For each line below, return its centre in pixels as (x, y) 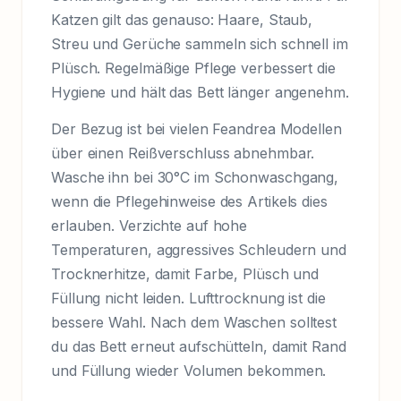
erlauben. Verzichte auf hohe (149, 225)
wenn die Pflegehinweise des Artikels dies (189, 201)
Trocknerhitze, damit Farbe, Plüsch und (185, 273)
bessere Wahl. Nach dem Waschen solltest (194, 322)
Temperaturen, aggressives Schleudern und (199, 249)
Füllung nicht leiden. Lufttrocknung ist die (188, 298)
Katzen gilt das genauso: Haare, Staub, (182, 20)
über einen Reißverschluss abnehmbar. (183, 153)
